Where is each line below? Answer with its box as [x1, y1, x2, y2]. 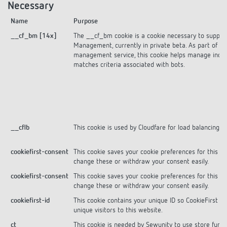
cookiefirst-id [11, 197, 50, 204]
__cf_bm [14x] [11, 32, 56, 40]
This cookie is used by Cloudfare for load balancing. [73, 124, 221, 131]
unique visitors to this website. [73, 206, 163, 214]
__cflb [11, 124, 29, 131]
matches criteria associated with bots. [73, 61, 185, 68]
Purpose [73, 17, 98, 25]
